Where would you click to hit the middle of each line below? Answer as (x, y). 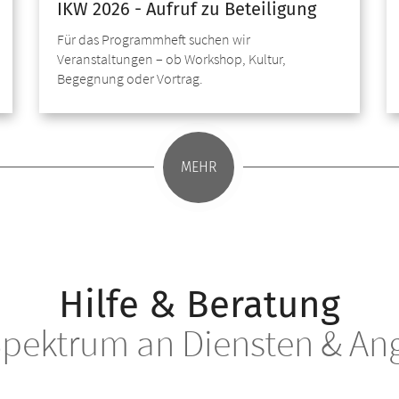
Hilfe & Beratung (199, 304)
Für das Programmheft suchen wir (154, 39)
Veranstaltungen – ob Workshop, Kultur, (171, 58)
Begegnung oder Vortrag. (130, 78)
